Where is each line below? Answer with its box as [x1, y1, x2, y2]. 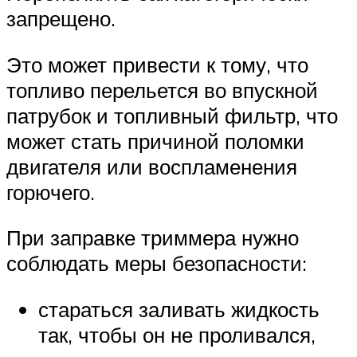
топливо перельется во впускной [6, 76, 318, 103]
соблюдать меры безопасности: [6, 250, 307, 277]
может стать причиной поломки [6, 127, 304, 154]
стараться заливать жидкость [38, 296, 320, 322]
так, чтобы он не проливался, [38, 321, 316, 347]
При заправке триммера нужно [6, 225, 299, 251]
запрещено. [6, 6, 116, 32]
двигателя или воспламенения [6, 153, 297, 179]
